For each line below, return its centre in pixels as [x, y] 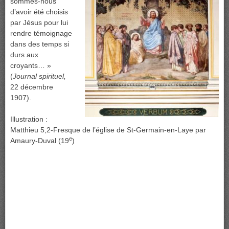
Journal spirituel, [39, 76]
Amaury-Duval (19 [40, 141]
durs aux [24, 55]
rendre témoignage [41, 33]
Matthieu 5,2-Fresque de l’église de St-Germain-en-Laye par [108, 130]
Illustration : [29, 119]
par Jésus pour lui [39, 23]
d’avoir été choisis [39, 12]
